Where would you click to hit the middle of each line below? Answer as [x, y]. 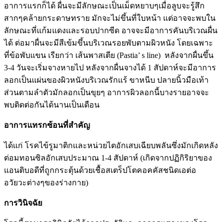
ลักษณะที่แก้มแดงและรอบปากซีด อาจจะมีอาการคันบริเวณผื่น [111, 30]
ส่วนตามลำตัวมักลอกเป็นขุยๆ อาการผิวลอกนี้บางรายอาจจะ [107, 92]
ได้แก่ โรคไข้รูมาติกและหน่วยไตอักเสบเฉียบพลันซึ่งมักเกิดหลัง [111, 145]
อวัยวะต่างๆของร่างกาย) [46, 182]
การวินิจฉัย [23, 203]
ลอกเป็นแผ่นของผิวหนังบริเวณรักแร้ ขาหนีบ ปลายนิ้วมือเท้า [106, 80]
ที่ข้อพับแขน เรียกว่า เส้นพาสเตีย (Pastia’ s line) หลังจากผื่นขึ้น [109, 55]
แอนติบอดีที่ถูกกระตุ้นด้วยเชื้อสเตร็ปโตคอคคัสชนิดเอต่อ [100, 170]
